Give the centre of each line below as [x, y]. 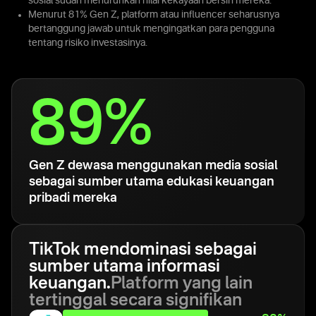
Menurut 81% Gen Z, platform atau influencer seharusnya [154, 15]
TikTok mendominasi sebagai [143, 250]
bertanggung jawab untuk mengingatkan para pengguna [151, 29]
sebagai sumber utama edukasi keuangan [152, 182]
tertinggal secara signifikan [135, 301]
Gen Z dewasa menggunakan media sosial [153, 166]
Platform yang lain [182, 284]
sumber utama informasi [124, 267]
